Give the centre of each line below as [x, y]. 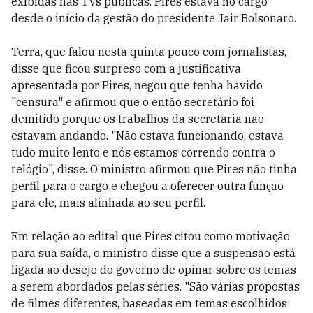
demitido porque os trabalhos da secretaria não [138, 119]
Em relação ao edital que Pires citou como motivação [151, 236]
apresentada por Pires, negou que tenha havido [137, 85]
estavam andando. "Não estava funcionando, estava [147, 136]
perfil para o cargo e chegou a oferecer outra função [147, 186]
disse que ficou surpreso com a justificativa [126, 68]
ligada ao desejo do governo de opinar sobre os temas [154, 270]
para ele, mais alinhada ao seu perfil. [108, 203]
